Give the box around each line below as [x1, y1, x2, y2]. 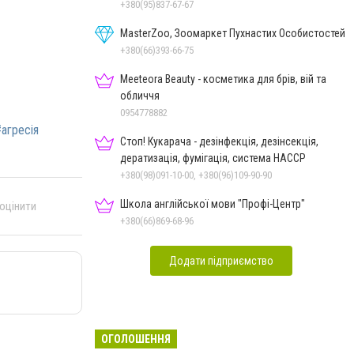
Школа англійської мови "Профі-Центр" [120, 198, 305, 210]
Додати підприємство [169, 254, 273, 267]
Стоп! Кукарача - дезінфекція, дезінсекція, [120, 135, 318, 148]
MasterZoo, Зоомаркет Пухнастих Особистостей [120, 27, 345, 40]
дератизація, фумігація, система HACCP [120, 152, 306, 164]
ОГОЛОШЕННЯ [101, 333, 171, 345]
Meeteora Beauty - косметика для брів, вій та [120, 73, 326, 85]
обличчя [120, 89, 160, 102]
